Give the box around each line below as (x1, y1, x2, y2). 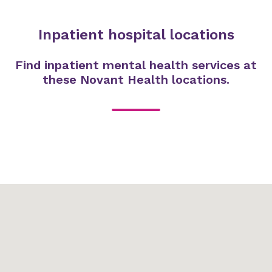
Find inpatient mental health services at (15, 58, 257, 73)
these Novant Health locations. (42, 72, 229, 87)
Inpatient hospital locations (38, 26, 234, 44)
